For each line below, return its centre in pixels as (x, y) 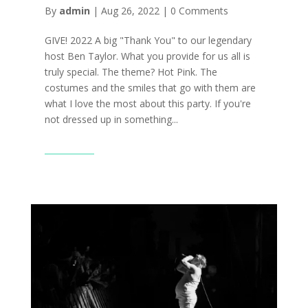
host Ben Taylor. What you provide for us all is (147, 56)
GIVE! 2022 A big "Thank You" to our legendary (148, 40)
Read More (69, 145)
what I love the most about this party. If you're (147, 103)
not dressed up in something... (111, 119)
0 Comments (199, 10)
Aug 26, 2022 (130, 10)
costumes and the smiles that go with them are (150, 87)
